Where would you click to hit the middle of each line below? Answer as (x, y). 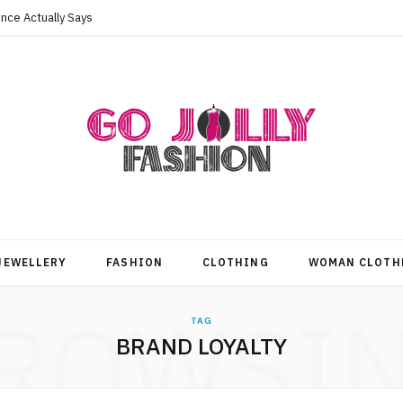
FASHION (134, 262)
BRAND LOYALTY (201, 346)
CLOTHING (235, 262)
